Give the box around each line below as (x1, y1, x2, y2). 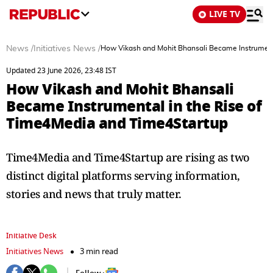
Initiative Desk (6, 230, 57, 241)
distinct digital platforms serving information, (6, 168, 240, 183)
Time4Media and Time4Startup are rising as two (6, 150, 250, 165)
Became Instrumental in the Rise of (6, 95, 261, 118)
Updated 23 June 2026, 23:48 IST (6, 65, 116, 76)
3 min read (80, 246, 118, 257)
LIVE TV (209, 8, 240, 21)
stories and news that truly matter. (6, 186, 182, 201)
